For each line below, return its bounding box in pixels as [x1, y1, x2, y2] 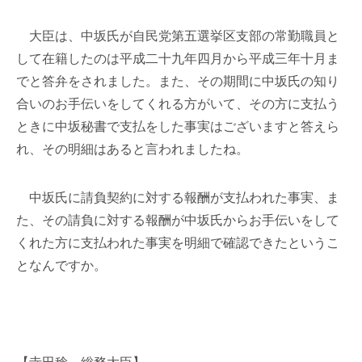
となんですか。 [16, 259, 107, 272]
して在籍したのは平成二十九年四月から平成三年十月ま [16, 52, 339, 65]
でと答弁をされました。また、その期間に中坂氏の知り [16, 74, 339, 88]
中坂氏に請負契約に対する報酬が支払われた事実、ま [16, 191, 339, 204]
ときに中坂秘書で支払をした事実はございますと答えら [16, 120, 339, 133]
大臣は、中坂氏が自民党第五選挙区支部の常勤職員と [16, 29, 339, 43]
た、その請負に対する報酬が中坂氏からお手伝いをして [16, 213, 339, 227]
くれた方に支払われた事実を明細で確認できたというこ [16, 236, 339, 250]
